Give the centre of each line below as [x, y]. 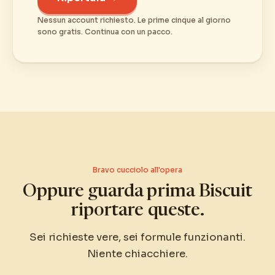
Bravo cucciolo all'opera [137, 170]
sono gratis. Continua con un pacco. [105, 32]
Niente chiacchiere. [137, 254]
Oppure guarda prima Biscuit [137, 193]
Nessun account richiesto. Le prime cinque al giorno [134, 20]
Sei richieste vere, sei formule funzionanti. [137, 237]
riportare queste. [137, 212]
